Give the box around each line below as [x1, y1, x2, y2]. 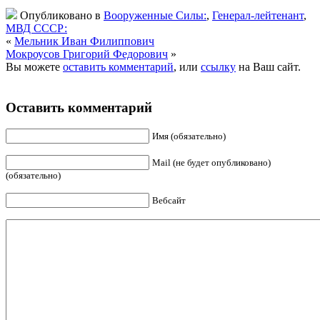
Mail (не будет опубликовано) [152, 157, 271, 169]
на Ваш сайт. [236, 60, 301, 73]
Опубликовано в [17, 9, 104, 21]
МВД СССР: [6, 21, 67, 34]
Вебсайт [152, 195, 186, 206]
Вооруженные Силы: [104, 9, 206, 21]
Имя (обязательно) [152, 131, 226, 142]
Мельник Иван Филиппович [14, 34, 154, 47]
